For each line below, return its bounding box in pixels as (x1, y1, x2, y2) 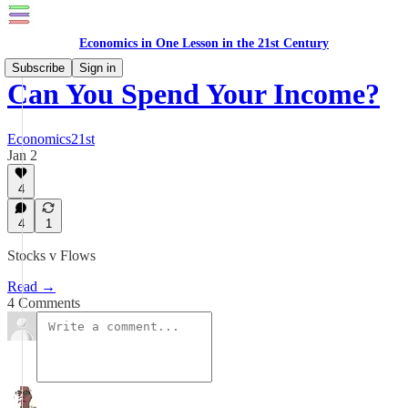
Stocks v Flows (7, 248, 96, 263)
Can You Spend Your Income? (7, 77, 380, 111)
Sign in (79, 61, 116, 75)
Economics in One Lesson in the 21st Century (79, 36, 329, 50)
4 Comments (7, 295, 80, 311)
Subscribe (12, 61, 65, 75)
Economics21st (7, 130, 95, 147)
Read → (7, 279, 56, 294)
